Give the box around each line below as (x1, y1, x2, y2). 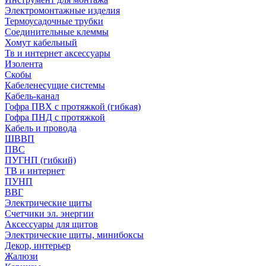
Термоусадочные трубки (5, 16, 103, 26)
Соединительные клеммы (5, 27, 109, 37)
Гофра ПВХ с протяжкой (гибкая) (5, 102, 141, 112)
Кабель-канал (5, 91, 59, 101)
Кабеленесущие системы (5, 80, 105, 90)
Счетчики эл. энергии (5, 208, 94, 218)
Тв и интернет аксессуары (5, 48, 110, 58)
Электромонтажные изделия (5, 5, 120, 15)
